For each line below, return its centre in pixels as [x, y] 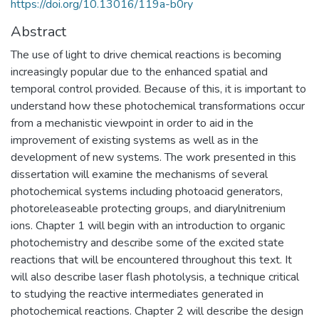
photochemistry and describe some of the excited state [147, 242]
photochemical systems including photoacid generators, [147, 191]
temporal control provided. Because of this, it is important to [158, 89]
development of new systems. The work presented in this [153, 157]
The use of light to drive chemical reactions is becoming [146, 54]
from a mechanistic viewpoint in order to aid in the [132, 123]
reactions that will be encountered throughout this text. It [151, 260]
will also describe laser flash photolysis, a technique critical [155, 277]
